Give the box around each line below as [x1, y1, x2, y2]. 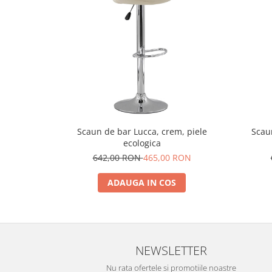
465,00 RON [143, 152, 191, 163]
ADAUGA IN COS [107, 177, 176, 188]
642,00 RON [92, 152, 143, 163]
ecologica [123, 137, 161, 149]
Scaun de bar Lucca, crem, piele [76, 126, 207, 137]
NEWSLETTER [135, 242, 207, 259]
